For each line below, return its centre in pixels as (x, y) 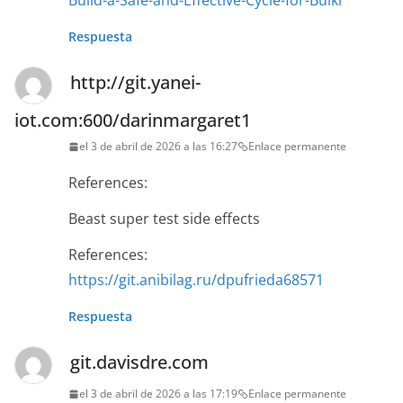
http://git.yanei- (135, 83)
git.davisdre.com (139, 363)
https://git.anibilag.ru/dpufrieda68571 (196, 280)
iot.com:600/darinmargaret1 (133, 121)
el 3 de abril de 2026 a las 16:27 (158, 147)
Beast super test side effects (164, 219)
